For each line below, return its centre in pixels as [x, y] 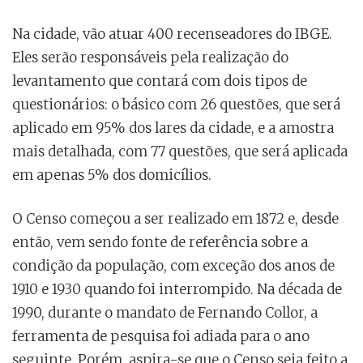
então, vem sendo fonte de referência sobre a [160, 243]
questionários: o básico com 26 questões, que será [176, 105]
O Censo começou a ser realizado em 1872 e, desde [175, 219]
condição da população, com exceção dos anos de [173, 266]
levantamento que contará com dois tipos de [160, 81]
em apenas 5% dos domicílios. [112, 175]
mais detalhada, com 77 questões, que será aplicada [180, 152]
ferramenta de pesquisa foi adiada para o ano [161, 337]
